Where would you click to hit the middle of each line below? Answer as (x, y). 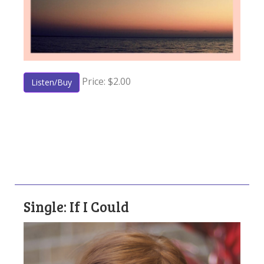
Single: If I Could (76, 206)
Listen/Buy (52, 82)
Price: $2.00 (105, 82)
